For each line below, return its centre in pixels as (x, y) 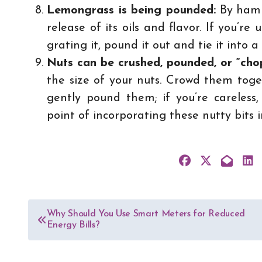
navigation (71, 237)
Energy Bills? (73, 225)
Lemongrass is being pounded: (132, 11)
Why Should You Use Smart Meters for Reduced (146, 214)
